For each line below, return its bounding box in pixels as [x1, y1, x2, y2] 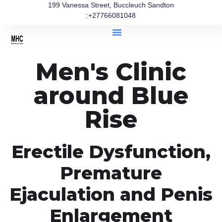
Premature [60, 162, 162, 184]
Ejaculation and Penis [9, 183, 213, 205]
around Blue [34, 81, 188, 110]
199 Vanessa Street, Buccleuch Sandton [48, 1, 174, 9]
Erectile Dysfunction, [11, 141, 211, 163]
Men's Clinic [36, 57, 186, 86]
